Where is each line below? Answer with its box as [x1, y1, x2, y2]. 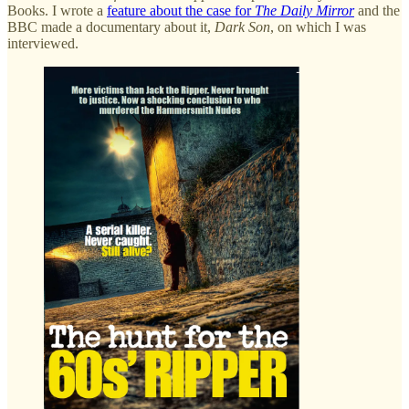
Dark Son [215, 18, 270, 35]
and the [354, 2, 400, 18]
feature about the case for [107, 2, 255, 18]
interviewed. [7, 35, 79, 51]
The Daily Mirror [255, 2, 354, 18]
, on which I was [270, 18, 366, 35]
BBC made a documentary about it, [7, 18, 215, 35]
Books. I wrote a [7, 2, 107, 18]
